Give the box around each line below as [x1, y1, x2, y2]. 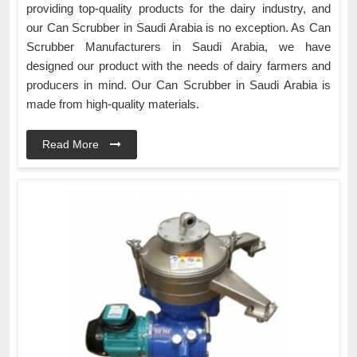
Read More [42, 138, 102, 151]
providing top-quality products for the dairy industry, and [26, 2, 331, 16]
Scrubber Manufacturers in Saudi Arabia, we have [26, 40, 331, 54]
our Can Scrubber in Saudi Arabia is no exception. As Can [26, 21, 331, 35]
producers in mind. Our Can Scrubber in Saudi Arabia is [26, 78, 331, 92]
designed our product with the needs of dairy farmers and [26, 59, 331, 73]
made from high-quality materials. [26, 97, 199, 112]
